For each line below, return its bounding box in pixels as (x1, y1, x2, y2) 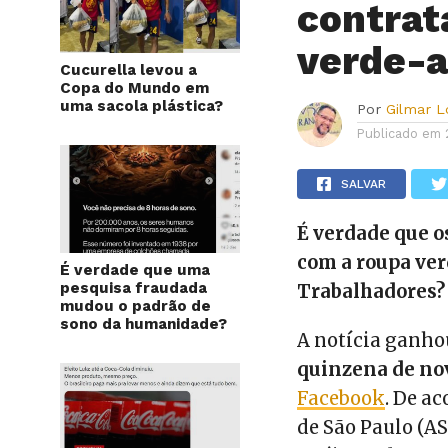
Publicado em (357, 126, 442, 141)
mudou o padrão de (60, 297, 211, 315)
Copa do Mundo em (60, 79, 209, 97)
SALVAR (341, 177, 387, 191)
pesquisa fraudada (60, 279, 207, 297)
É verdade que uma (60, 261, 210, 279)
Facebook (297, 387, 386, 410)
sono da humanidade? (60, 315, 227, 333)
